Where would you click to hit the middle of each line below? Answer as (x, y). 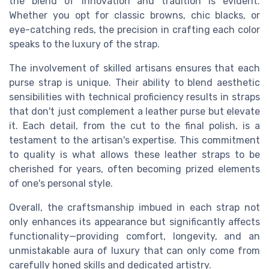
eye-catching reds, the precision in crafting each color (134, 30)
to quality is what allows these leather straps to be (134, 155)
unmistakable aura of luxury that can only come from (134, 251)
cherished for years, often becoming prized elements (134, 169)
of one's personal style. (61, 184)
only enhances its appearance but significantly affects (134, 222)
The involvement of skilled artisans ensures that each (134, 68)
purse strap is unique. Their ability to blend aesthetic (134, 83)
